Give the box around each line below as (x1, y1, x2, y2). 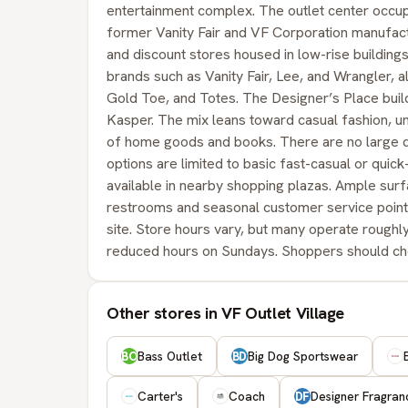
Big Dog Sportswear (248, 348, 358, 364)
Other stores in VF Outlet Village (107, 302, 345, 323)
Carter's (138, 388, 183, 404)
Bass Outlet (138, 348, 202, 364)
